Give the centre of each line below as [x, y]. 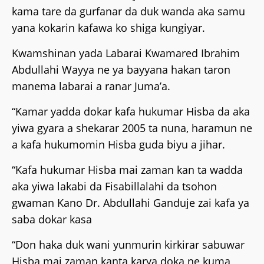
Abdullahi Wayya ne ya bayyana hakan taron [121, 70]
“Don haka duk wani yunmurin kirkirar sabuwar [128, 245]
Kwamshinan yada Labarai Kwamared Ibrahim [126, 53]
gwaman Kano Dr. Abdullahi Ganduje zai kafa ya [131, 203]
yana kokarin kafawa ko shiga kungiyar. [108, 28]
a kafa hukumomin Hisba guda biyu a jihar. [118, 145]
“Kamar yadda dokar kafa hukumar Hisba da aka [131, 112]
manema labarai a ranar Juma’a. [91, 86]
